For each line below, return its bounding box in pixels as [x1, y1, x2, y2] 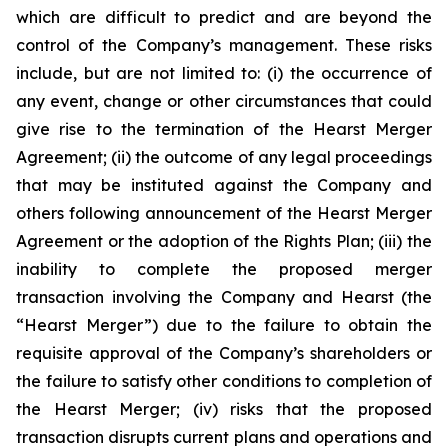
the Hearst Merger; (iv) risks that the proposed [16, 399, 432, 419]
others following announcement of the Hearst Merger [16, 203, 432, 223]
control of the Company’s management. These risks [16, 35, 432, 55]
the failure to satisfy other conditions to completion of [16, 371, 432, 391]
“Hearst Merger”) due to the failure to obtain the [16, 315, 432, 335]
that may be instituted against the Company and [16, 175, 432, 195]
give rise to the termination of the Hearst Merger [16, 119, 432, 139]
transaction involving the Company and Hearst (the [16, 287, 432, 307]
